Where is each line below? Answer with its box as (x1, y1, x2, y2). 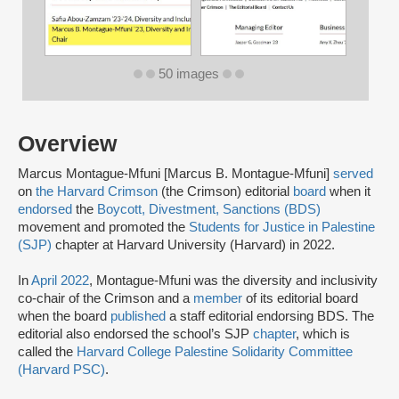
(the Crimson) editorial (158, 183, 293, 199)
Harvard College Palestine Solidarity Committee (77, 344, 353, 359)
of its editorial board (242, 290, 358, 305)
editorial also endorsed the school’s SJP (18, 326, 253, 341)
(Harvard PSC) (18, 362, 105, 377)
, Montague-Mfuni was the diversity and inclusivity (89, 273, 378, 288)
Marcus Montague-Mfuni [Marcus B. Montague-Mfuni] (18, 166, 333, 181)
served (333, 166, 373, 181)
